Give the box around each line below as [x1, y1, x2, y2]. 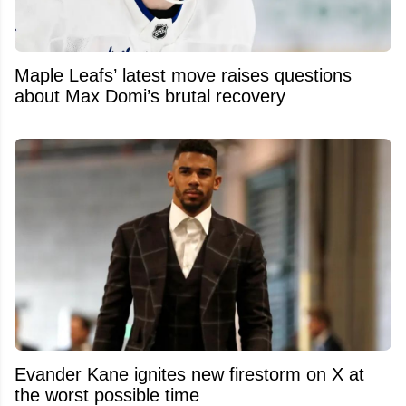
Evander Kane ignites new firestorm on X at [14, 363, 364, 384]
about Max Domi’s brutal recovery [14, 85, 285, 106]
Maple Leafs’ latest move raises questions [14, 64, 352, 85]
